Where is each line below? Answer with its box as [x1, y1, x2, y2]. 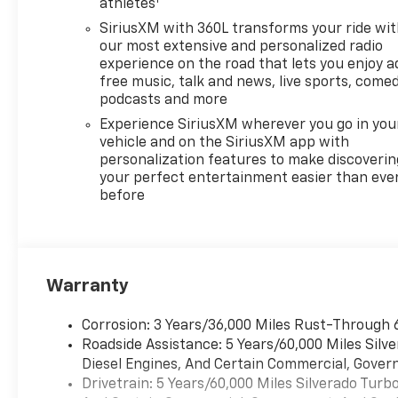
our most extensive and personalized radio [99, 39, 384, 54]
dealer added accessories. [46, 34, 219, 49]
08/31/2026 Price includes [46, 14, 220, 29]
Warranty [46, 276, 130, 295]
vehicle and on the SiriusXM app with [99, 135, 350, 150]
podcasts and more [99, 92, 228, 107]
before [99, 188, 146, 203]
